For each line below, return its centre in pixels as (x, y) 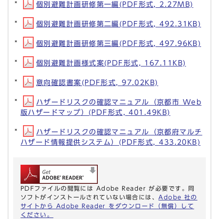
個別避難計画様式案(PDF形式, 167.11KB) (111, 63)
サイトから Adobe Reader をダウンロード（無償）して (108, 206)
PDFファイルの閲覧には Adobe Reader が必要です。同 (108, 188)
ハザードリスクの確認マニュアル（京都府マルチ (119, 132)
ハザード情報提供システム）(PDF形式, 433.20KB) (111, 142)
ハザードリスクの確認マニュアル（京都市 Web (119, 102)
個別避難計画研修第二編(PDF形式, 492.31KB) (119, 24)
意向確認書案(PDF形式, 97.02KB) (97, 83)
